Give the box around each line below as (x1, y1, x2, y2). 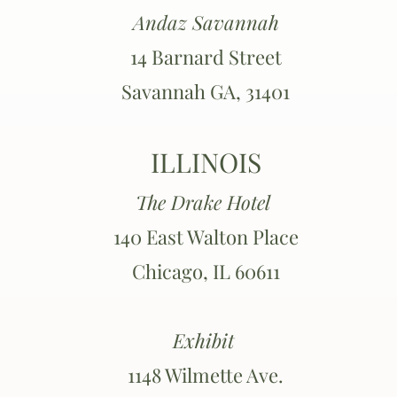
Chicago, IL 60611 (131, 258, 280, 284)
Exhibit (172, 327, 239, 354)
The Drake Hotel (136, 189, 276, 215)
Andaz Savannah (132, 9, 279, 35)
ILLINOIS (150, 144, 261, 180)
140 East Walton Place (113, 223, 299, 250)
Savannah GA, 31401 (121, 78, 290, 105)
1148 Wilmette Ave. (128, 362, 284, 388)
